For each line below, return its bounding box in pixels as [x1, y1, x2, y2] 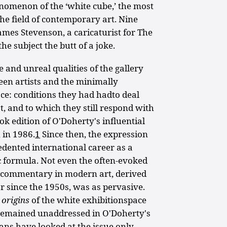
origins [2, 194, 32, 206]
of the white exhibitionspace [31, 194, 147, 206]
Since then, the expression [40, 128, 148, 140]
